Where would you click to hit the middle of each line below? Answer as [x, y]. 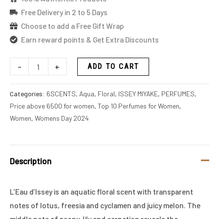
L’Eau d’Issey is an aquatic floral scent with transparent [101, 191]
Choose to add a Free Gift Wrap [73, 26]
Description [31, 161]
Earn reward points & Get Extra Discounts [90, 40]
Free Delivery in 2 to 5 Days [65, 12]
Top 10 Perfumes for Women [139, 106]
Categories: [28, 93]
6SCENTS [61, 93]
